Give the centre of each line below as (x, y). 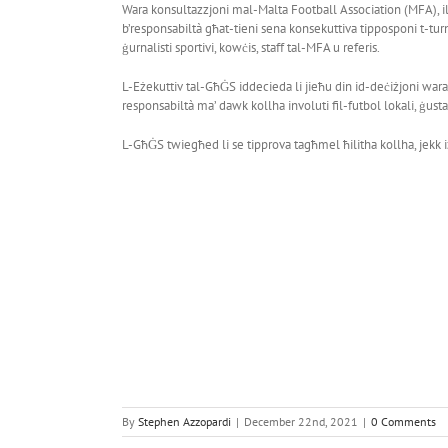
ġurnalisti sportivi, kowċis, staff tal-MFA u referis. (251, 47)
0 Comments (403, 421)
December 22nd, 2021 (301, 421)
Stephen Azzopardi (184, 421)
